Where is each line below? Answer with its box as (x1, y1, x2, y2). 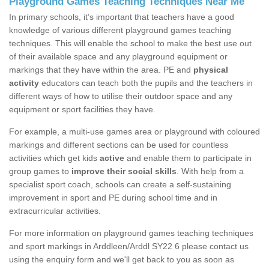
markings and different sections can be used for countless (9, 140, 228, 150)
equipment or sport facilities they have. (9, 104, 156, 115)
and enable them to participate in (124, 153, 252, 163)
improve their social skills (71, 166, 177, 177)
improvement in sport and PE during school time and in (9, 193, 217, 203)
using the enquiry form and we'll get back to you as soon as (9, 255, 234, 265)
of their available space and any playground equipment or (9, 52, 228, 62)
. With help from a (177, 166, 244, 177)
